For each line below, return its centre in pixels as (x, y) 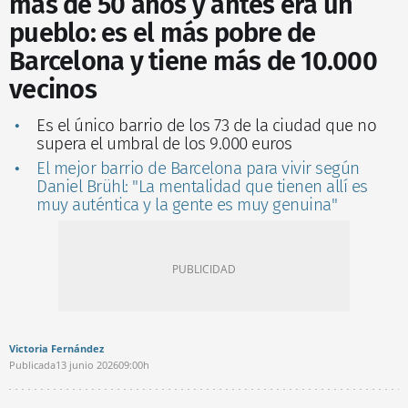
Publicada (32, 364)
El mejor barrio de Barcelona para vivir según (198, 168)
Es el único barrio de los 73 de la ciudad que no (206, 125)
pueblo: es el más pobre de (163, 33)
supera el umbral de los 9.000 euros (164, 143)
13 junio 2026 (87, 364)
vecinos (53, 89)
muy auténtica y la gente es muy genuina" (187, 204)
